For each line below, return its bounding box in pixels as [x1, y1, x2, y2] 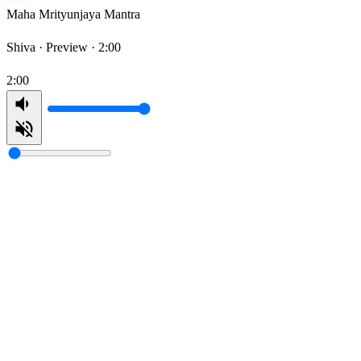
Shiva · [6, 40, 46, 55]
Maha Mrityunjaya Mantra [6, 7, 140, 22]
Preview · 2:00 [46, 40, 121, 55]
